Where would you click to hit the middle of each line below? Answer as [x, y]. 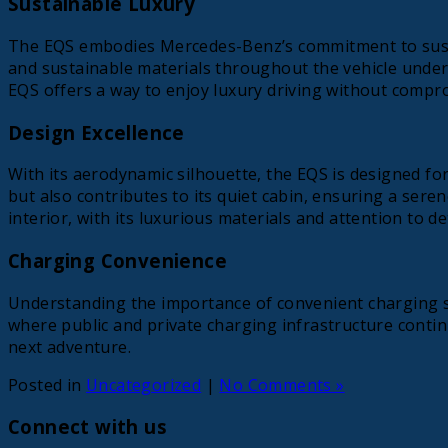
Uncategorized [144, 384]
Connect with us [87, 427]
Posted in [47, 384]
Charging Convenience [117, 261]
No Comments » [282, 384]
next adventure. [70, 346]
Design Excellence [96, 132]
